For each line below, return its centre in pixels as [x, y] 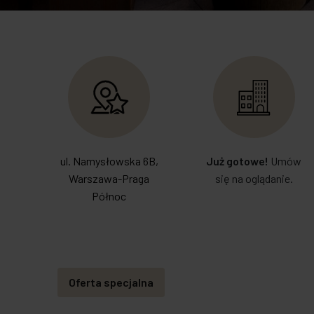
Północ [109, 196]
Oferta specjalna [111, 282]
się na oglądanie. [254, 178]
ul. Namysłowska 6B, [109, 161]
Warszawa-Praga [109, 178]
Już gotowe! [238, 161]
